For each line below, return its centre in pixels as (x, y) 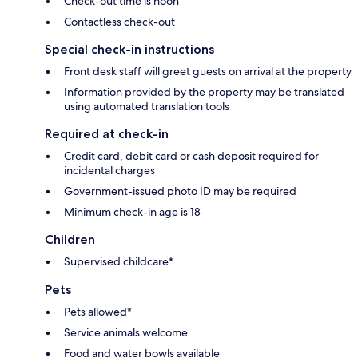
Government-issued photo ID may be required (180, 191)
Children (70, 239)
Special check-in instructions (129, 49)
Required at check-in (107, 133)
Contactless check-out (119, 21)
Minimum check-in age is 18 (132, 211)
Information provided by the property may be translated (204, 91)
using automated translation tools (147, 106)
